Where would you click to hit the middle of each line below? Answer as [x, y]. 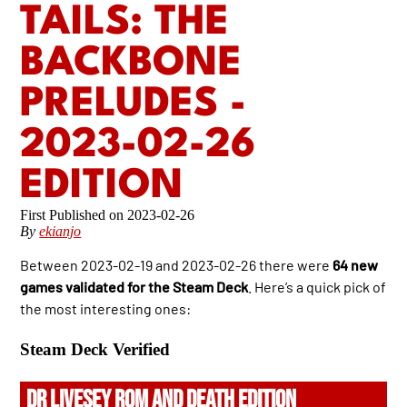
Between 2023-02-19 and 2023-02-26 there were [177, 265]
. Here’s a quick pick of [318, 287]
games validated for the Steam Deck [134, 287]
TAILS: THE [125, 24]
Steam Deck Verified [95, 350]
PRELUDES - [134, 105]
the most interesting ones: [106, 309]
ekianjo [60, 232]
